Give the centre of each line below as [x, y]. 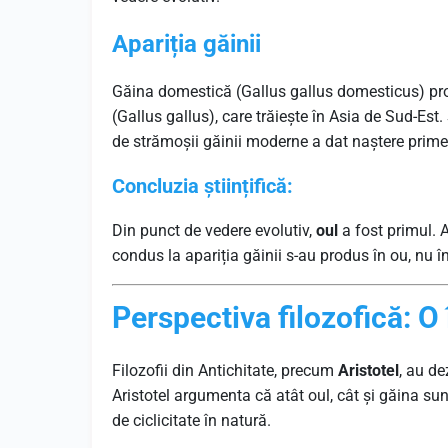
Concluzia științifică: [202, 186]
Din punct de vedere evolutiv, [214, 230]
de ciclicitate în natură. [191, 420]
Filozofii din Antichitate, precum [225, 370]
